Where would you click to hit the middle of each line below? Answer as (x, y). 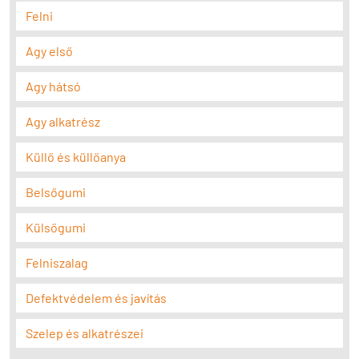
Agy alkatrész (63, 122)
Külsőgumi (56, 228)
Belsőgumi (56, 192)
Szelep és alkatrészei (85, 333)
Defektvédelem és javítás (96, 298)
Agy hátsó (53, 87)
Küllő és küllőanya (76, 157)
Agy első (49, 51)
